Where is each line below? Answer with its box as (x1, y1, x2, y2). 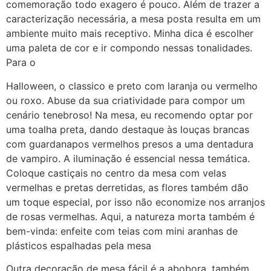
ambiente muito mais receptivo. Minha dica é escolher (6, 27, 253, 40)
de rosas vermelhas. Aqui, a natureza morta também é (6, 210, 255, 223)
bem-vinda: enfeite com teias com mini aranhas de (6, 224, 238, 237)
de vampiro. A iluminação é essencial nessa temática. (6, 152, 250, 165)
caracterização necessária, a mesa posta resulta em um (6, 13, 261, 25)
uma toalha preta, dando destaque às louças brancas (6, 123, 249, 135)
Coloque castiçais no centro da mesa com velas (6, 166, 226, 179)
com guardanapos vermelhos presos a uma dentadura (6, 137, 253, 150)
